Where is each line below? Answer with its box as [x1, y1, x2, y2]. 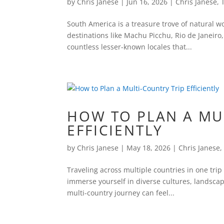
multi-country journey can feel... [67, 188, 175, 197]
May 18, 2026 [126, 143, 171, 152]
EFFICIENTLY [67, 120, 163, 139]
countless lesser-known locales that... [67, 42, 192, 51]
